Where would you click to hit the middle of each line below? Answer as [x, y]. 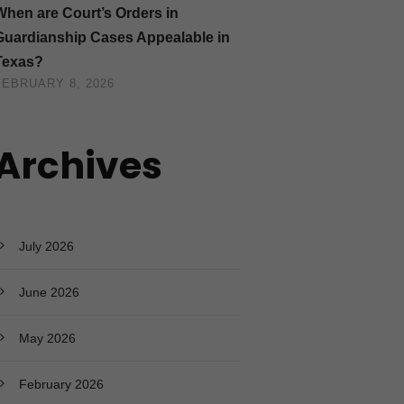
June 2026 [49, 292]
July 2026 [46, 246]
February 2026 [61, 384]
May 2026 [47, 338]
